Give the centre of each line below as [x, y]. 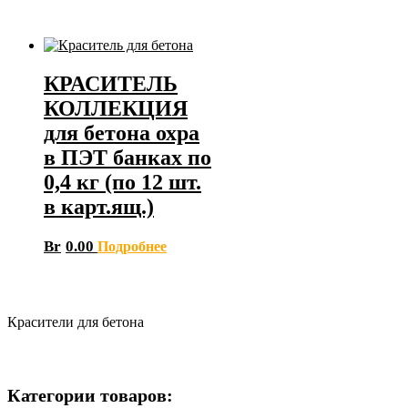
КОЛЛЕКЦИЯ [116, 109]
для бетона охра [122, 133]
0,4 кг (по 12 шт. [122, 183]
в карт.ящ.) [99, 207]
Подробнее [132, 246]
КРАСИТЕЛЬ [111, 84]
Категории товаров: [90, 395]
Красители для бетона [76, 321]
